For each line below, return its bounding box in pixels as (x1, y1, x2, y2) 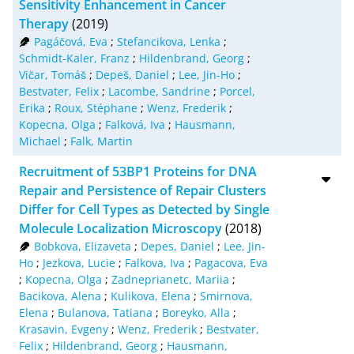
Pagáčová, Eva (33, 33, 107, 49)
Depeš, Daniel (96, 66, 169, 82)
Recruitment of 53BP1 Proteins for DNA (19, 162, 257, 180)
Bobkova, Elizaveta (33, 238, 131, 254)
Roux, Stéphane (55, 100, 137, 115)
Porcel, (220, 83, 255, 99)
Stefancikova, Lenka (116, 33, 220, 49)
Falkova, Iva (125, 254, 185, 270)
